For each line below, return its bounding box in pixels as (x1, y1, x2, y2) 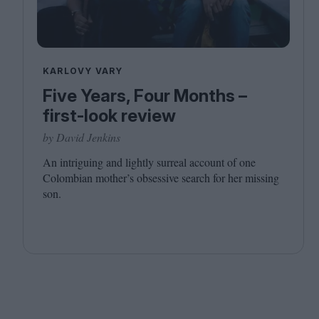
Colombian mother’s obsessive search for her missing (43, 170, 279, 186)
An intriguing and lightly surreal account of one (43, 155, 256, 170)
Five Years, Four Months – (43, 85, 247, 107)
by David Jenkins (43, 130, 120, 145)
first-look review (43, 105, 176, 127)
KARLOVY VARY (43, 66, 123, 77)
